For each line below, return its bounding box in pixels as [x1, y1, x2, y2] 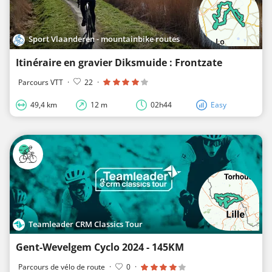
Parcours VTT [18, 76, 63, 87]
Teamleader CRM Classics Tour [29, 218, 143, 229]
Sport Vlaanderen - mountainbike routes [29, 33, 180, 45]
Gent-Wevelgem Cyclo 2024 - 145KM [16, 240, 184, 254]
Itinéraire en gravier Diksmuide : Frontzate [16, 55, 222, 69]
